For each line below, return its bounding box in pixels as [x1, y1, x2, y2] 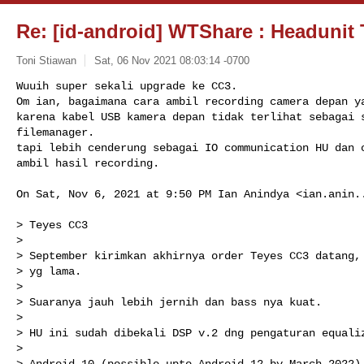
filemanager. [16, 125, 94, 139]
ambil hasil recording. [16, 156, 159, 170]
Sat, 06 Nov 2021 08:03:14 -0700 [93, 54, 249, 67]
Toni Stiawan [16, 54, 76, 67]
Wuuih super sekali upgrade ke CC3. [16, 79, 237, 93]
